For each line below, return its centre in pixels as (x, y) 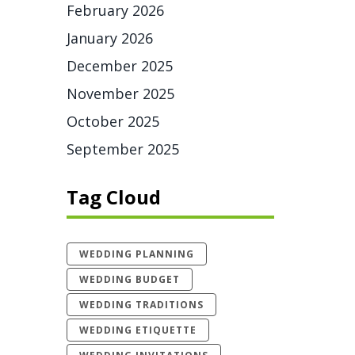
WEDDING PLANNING (136, 254)
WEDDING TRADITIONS (141, 305)
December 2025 (119, 66)
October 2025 (113, 121)
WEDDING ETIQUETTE (137, 330)
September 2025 (122, 149)
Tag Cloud (113, 197)
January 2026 (109, 38)
